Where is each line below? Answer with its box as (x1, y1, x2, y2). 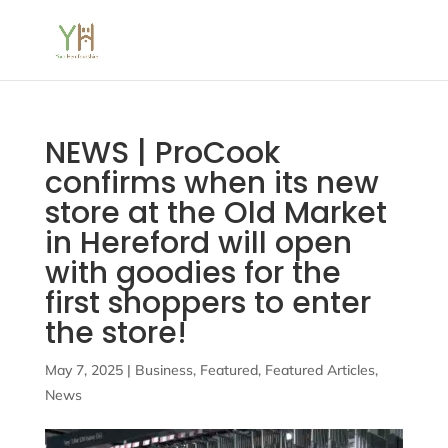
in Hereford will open (44, 222, 352, 264)
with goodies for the (44, 252, 341, 294)
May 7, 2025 (44, 361, 123, 379)
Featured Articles (264, 361, 375, 379)
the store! (44, 312, 187, 354)
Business (134, 361, 193, 379)
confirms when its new (44, 162, 379, 204)
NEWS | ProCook (44, 132, 280, 174)
